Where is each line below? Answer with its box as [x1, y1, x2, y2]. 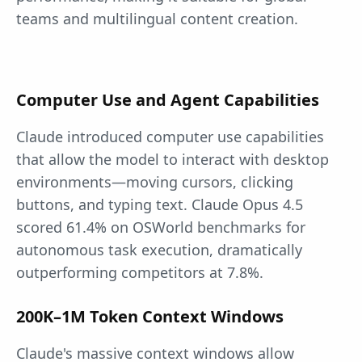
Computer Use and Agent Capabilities [16, 89, 319, 112]
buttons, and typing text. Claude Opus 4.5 [16, 195, 303, 215]
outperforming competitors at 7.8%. [16, 263, 263, 283]
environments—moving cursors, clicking [16, 172, 293, 192]
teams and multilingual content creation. [16, 9, 298, 29]
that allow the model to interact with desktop [16, 149, 329, 170]
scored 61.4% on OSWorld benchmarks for [16, 217, 305, 238]
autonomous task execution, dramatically [16, 240, 302, 260]
